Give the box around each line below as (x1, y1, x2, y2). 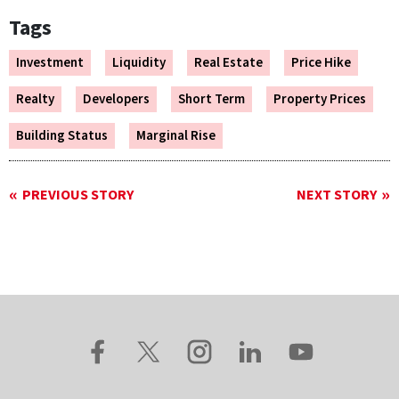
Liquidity (112, 53, 166, 73)
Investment (16, 53, 84, 73)
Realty (16, 90, 54, 110)
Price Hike (291, 53, 351, 73)
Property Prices (273, 90, 366, 110)
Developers (83, 90, 150, 110)
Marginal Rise (136, 126, 216, 146)
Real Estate (194, 53, 263, 73)
